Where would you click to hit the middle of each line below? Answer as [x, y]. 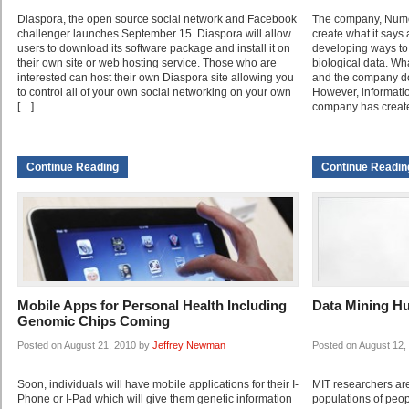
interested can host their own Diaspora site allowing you [156, 78]
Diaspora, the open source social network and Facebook [157, 20]
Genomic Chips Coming [94, 321]
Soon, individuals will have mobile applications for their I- [158, 385]
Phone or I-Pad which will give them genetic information [155, 399]
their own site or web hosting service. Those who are [147, 63]
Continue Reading [73, 168]
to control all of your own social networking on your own [154, 93]
